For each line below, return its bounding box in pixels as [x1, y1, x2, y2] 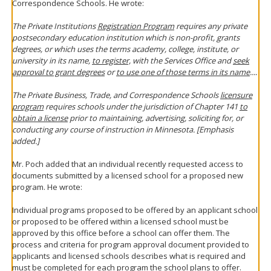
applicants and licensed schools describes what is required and [12, 250, 246, 261]
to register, [92, 55, 131, 66]
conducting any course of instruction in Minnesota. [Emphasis [12, 124, 233, 135]
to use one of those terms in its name [116, 67, 250, 77]
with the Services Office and [131, 55, 233, 66]
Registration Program [97, 21, 174, 31]
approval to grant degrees [12, 67, 105, 77]
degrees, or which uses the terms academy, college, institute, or [12, 44, 238, 54]
